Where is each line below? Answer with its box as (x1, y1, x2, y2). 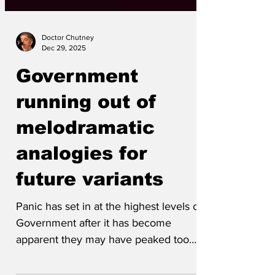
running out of (16, 110, 157, 130)
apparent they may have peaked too (16, 252, 189, 264)
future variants (16, 187, 163, 207)
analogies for (16, 161, 147, 182)
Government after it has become (16, 235, 171, 247)
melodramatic (16, 136, 155, 156)
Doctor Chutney (42, 52, 94, 60)
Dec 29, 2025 (42, 61, 86, 71)
